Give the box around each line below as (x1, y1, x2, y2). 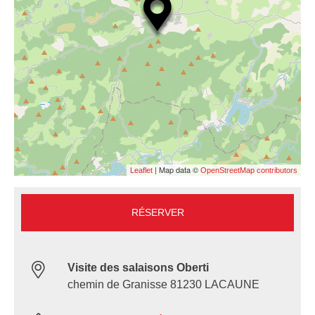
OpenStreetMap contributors (200, 166, 297, 175)
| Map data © (153, 164, 200, 176)
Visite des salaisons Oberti (67, 262, 209, 274)
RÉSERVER (131, 207, 184, 219)
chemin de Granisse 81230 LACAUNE (67, 278, 259, 291)
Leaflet (130, 166, 153, 175)
